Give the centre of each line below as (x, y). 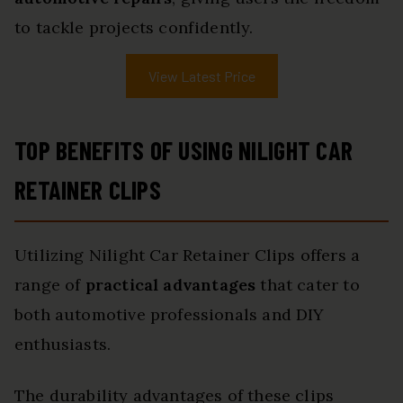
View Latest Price (201, 76)
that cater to (308, 285)
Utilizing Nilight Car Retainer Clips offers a (188, 255)
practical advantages (170, 285)
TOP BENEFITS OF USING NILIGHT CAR (184, 151)
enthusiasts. (63, 345)
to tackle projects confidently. (134, 28)
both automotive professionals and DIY (170, 315)
